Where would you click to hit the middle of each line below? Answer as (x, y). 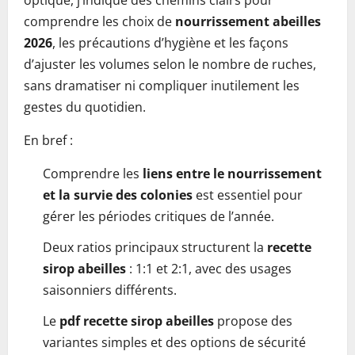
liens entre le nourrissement (232, 174)
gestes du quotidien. (85, 107)
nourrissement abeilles (248, 21)
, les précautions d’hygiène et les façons (170, 43)
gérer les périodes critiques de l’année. (158, 216)
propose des (253, 321)
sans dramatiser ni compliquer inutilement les (162, 86)
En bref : (48, 140)
